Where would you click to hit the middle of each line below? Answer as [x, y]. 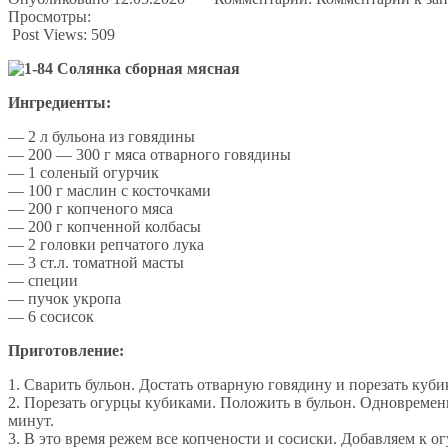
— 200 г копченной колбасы [104, 226]
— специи [43, 280]
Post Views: [51, 34]
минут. [31, 420]
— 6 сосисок [51, 316]
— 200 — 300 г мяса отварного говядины [149, 154]
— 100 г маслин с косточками [109, 190]
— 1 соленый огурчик [83, 172]
